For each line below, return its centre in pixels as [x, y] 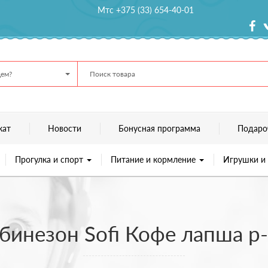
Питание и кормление [154, 159]
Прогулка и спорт [50, 159]
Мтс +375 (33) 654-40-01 [146, 10]
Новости [65, 128]
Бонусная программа [159, 128]
